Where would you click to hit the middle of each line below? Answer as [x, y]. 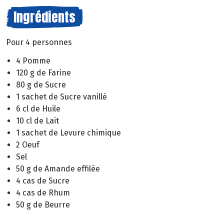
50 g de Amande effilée [58, 168]
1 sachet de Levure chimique [68, 132]
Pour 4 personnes [39, 42]
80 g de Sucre [41, 84]
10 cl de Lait [37, 120]
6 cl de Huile [38, 108]
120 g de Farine [43, 72]
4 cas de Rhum [43, 192]
